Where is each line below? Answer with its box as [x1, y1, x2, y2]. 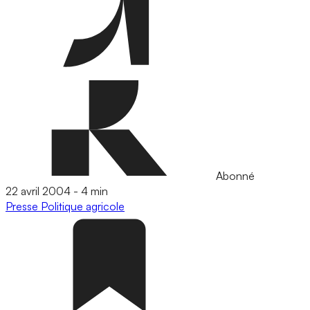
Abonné [213, 169, 255, 183]
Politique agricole [41, 199, 125, 213]
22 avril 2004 [6, 184, 71, 198]
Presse [6, 199, 41, 213]
